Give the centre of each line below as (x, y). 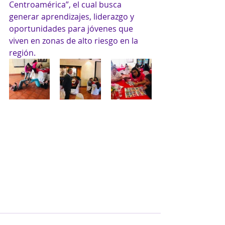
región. (22, 53)
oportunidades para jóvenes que (72, 29)
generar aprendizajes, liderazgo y (73, 17)
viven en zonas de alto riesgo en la (75, 41)
